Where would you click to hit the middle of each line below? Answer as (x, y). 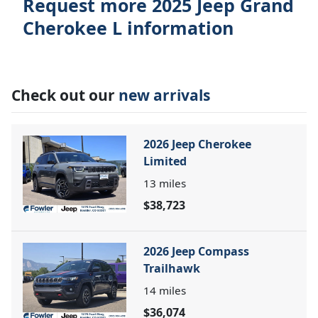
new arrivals (164, 95)
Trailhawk (172, 268)
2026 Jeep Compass (196, 251)
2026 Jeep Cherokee (197, 144)
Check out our (65, 95)
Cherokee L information (128, 27)
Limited (165, 161)
